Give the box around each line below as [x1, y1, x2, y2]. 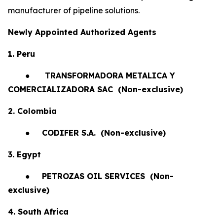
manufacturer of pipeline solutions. [8, 5, 140, 15]
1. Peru [8, 49, 35, 59]
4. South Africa [8, 207, 69, 217]
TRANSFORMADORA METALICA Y [45, 71, 175, 80]
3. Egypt [8, 149, 41, 159]
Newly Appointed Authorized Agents [8, 27, 156, 37]
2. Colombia [8, 106, 57, 116]
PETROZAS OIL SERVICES [42, 171, 147, 181]
